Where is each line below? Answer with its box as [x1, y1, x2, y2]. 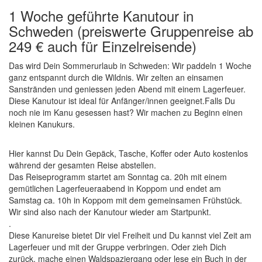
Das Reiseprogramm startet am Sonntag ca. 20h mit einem [9, 171, 227, 182]
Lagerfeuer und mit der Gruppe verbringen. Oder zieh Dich [9, 241, 226, 253]
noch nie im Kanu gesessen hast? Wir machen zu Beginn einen [9, 106, 243, 118]
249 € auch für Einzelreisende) [9, 36, 196, 56]
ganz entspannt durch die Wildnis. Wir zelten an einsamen [9, 71, 223, 83]
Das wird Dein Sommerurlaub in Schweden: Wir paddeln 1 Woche [9, 60, 251, 71]
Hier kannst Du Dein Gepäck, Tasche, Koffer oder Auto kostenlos [9, 147, 248, 159]
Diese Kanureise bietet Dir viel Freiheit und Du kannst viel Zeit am [9, 229, 251, 241]
